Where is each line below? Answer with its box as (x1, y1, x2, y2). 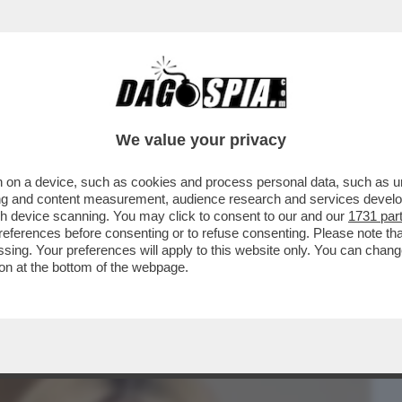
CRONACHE (194, 103, 267, 125)
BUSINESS (14, 103, 83, 125)
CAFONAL (107, 103, 169, 125)
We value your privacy (116, 131, 286, 149)
